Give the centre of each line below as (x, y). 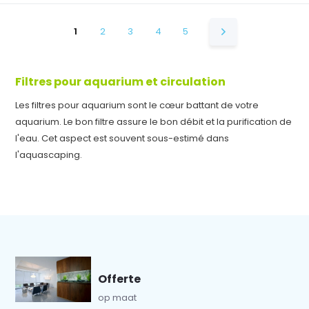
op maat (118, 298)
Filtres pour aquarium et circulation (121, 82)
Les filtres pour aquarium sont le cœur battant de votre (137, 105)
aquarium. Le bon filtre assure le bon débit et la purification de (154, 122)
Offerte (120, 279)
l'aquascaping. (49, 155)
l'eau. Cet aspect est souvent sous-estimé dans (122, 138)
